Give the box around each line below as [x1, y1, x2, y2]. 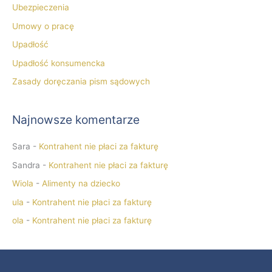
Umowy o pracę [12, 21, 74, 31]
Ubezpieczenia [12, 2, 69, 13]
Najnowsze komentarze [12, 112, 140, 127]
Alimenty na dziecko [42, 178, 120, 189]
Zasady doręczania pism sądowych [12, 76, 150, 86]
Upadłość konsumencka [12, 58, 105, 68]
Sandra [12, 160, 40, 170]
